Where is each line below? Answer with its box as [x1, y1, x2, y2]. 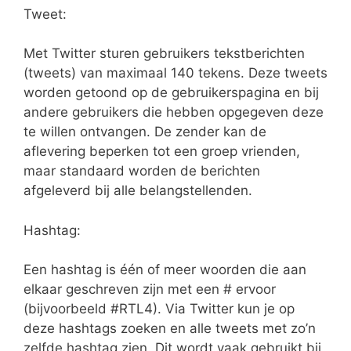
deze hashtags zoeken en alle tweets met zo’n [24, 320, 316, 337]
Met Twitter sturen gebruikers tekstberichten [24, 45, 305, 62]
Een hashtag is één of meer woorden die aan [24, 262, 306, 278]
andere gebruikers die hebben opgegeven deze [24, 104, 324, 121]
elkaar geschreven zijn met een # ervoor [24, 281, 276, 298]
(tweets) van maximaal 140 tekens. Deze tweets [24, 65, 327, 81]
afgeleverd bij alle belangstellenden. [24, 183, 252, 199]
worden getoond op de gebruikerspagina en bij [24, 85, 319, 101]
